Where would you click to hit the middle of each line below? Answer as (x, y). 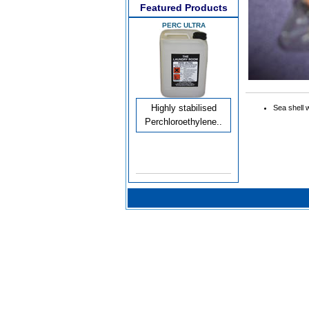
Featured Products (183, 8)
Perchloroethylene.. (183, 122)
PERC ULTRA (183, 25)
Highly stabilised (183, 108)
